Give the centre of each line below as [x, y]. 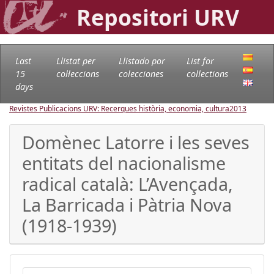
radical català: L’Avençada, [128, 183]
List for [201, 61]
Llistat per [76, 61]
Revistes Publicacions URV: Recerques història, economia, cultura [119, 108]
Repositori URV [158, 17]
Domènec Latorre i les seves [136, 142]
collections [208, 73]
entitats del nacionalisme [124, 163]
